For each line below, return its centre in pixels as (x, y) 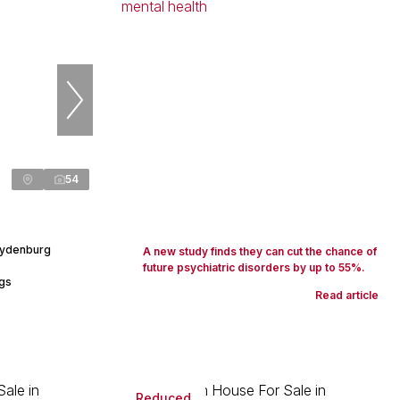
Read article (347, 295)
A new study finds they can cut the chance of (260, 251)
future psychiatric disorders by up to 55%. (254, 267)
